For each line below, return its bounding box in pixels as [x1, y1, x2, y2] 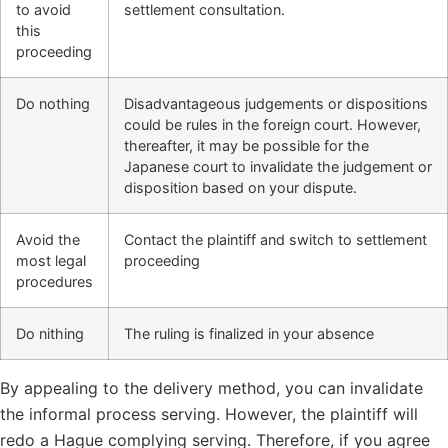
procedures [16, 273, 93, 291]
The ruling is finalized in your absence [124, 325, 374, 343]
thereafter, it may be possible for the [124, 137, 369, 155]
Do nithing [16, 325, 84, 343]
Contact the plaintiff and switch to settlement [124, 231, 427, 249]
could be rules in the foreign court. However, [124, 116, 421, 134]
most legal [16, 252, 86, 270]
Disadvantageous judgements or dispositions [124, 95, 428, 113]
